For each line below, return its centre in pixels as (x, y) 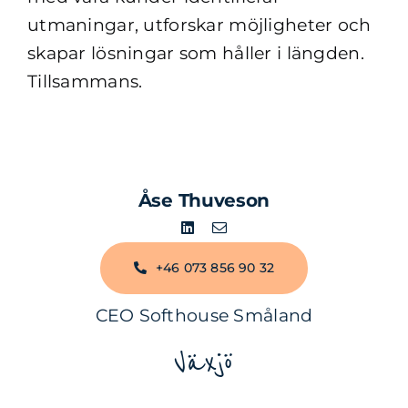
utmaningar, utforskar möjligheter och (199, 25)
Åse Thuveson (204, 200)
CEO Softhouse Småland (204, 315)
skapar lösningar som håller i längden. (195, 53)
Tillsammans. (85, 82)
